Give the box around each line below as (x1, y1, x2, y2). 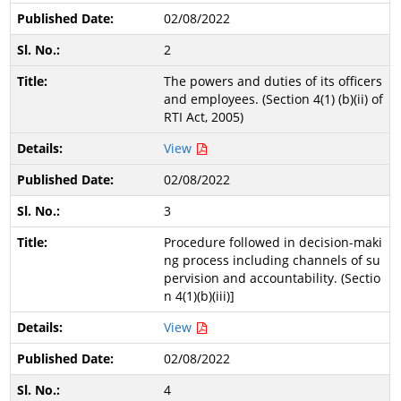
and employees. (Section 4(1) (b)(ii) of (163, 90, 383, 107)
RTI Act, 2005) (163, 108, 243, 125)
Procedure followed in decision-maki (163, 234, 382, 251)
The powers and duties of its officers (163, 73, 382, 90)
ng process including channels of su (163, 252, 380, 269)
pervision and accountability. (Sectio (163, 269, 380, 286)
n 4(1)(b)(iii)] (163, 287, 235, 304)
